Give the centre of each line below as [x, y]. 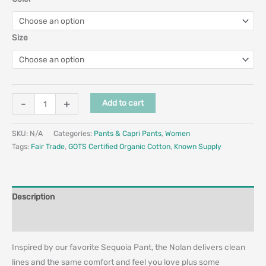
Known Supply [198, 146]
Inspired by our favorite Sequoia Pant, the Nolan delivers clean [129, 247]
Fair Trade [48, 146]
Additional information [53, 220]
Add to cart [123, 103]
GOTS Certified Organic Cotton [119, 146]
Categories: [74, 133]
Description [33, 197]
